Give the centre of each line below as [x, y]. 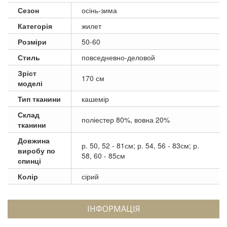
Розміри [32, 41]
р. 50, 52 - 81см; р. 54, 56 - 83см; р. [140, 145]
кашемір [95, 99]
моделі [30, 83]
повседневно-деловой [118, 57]
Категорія [35, 26]
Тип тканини [39, 99]
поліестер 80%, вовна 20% [126, 119]
